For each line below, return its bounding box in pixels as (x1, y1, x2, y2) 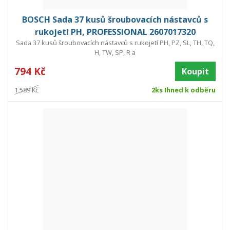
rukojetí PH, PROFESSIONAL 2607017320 (34, 26, 196, 38)
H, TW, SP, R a (94, 48, 136, 57)
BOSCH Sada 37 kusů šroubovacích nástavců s (22, 14, 208, 26)
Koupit (182, 66, 209, 78)
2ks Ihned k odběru (151, 85, 216, 95)
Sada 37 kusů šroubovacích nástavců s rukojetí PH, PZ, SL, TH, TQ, (15, 38, 215, 48)
